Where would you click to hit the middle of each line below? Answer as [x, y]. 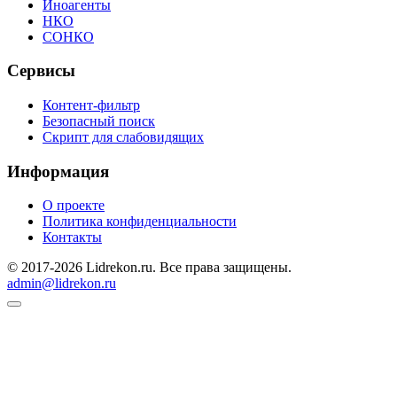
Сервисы [41, 71]
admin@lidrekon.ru [62, 284]
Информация [58, 171]
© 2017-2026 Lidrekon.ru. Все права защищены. [149, 268]
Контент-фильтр [91, 105]
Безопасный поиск [99, 121]
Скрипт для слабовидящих [123, 137]
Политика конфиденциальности [140, 222]
